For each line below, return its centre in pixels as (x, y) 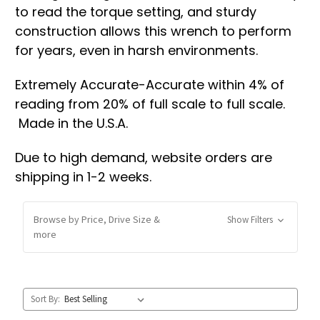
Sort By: (46, 299)
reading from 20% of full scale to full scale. (150, 104)
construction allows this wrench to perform (153, 31)
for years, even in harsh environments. (136, 51)
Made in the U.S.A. (71, 124)
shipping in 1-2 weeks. (83, 177)
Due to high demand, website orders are (144, 158)
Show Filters (251, 220)
